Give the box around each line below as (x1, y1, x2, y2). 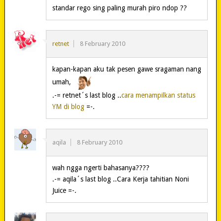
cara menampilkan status (121, 91, 195, 99)
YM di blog (52, 102, 84, 110)
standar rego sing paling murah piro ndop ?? (52, 3, 187, 12)
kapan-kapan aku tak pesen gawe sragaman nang (52, 65, 201, 73)
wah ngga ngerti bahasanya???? (52, 163, 149, 172)
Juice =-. (52, 186, 76, 194)
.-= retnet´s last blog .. (52, 91, 121, 99)
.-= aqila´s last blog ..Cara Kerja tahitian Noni (52, 175, 189, 183)
